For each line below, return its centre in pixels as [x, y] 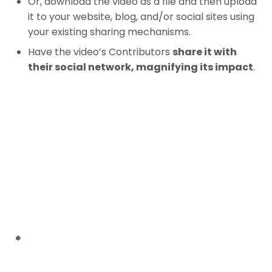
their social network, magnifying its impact [141, 67]
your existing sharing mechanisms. [110, 32]
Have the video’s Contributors [100, 52]
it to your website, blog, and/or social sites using [141, 17]
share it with [205, 52]
